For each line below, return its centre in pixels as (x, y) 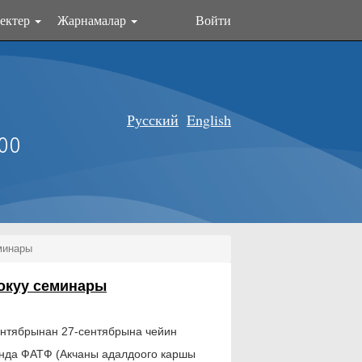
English (209, 120)
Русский (153, 120)
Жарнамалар (93, 20)
